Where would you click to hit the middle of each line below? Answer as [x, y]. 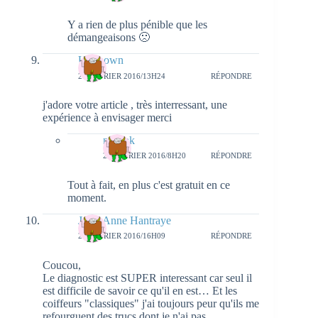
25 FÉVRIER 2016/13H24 [122, 76]
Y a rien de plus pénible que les [137, 25]
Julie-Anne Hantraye [125, 220]
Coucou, [62, 265]
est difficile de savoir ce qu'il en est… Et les [140, 290]
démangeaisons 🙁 [109, 38]
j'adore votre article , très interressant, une [135, 105]
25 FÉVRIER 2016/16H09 [122, 236]
